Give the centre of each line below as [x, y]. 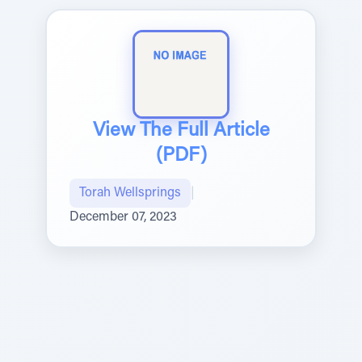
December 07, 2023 [123, 217]
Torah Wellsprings [130, 193]
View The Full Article [181, 131]
